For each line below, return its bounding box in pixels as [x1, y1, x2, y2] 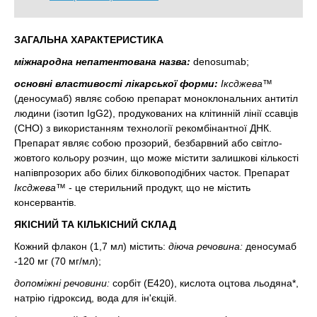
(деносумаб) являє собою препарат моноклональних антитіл [14, 93, 298, 104]
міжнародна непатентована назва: [14, 56, 190, 67]
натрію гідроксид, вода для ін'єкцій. [14, 292, 177, 304]
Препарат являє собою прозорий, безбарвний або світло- [14, 137, 282, 149]
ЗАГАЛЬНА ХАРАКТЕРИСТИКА [14, 34, 163, 45]
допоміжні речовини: [14, 277, 110, 289]
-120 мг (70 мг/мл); [14, 255, 101, 267]
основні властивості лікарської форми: [14, 78, 218, 89]
